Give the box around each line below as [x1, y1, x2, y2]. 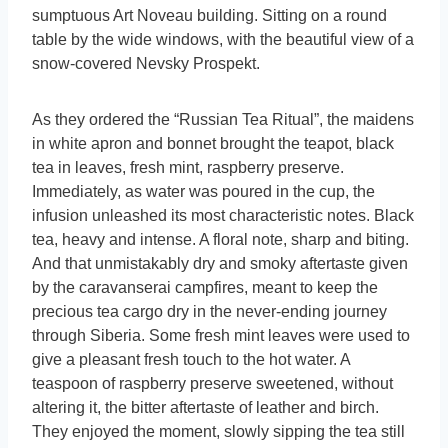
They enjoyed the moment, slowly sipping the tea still [32, 423, 405, 441]
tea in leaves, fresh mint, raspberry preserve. [32, 159, 344, 177]
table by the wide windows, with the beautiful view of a [32, 31, 414, 49]
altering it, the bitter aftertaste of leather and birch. [32, 399, 379, 417]
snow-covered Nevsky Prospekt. [32, 55, 260, 73]
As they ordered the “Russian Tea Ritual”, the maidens [32, 111, 414, 129]
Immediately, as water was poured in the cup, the [32, 183, 375, 201]
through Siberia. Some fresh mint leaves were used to [32, 327, 410, 345]
